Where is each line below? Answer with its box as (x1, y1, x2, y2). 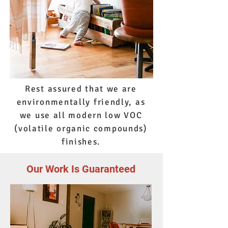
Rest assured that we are (25, 83, 137, 94)
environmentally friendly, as (16, 97, 146, 107)
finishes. (61, 136, 101, 147)
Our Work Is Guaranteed (26, 163, 135, 175)
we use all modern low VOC (19, 110, 142, 121)
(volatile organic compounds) (14, 123, 148, 134)
